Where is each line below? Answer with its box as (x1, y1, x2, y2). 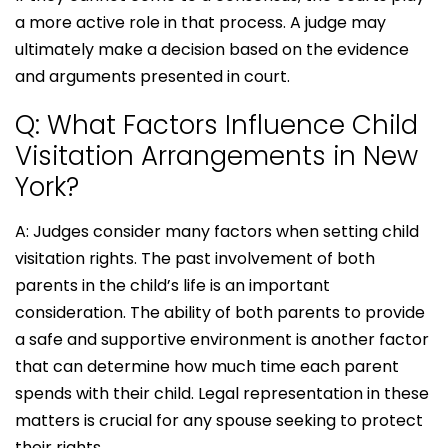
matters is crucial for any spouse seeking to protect (15, 408, 423, 432)
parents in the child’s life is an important (15, 273, 330, 297)
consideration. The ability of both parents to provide (15, 300, 425, 324)
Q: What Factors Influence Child (15, 106, 418, 143)
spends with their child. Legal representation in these (15, 381, 429, 405)
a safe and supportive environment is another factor (15, 327, 429, 351)
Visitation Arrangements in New (15, 137, 418, 174)
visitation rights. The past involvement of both (15, 246, 375, 270)
